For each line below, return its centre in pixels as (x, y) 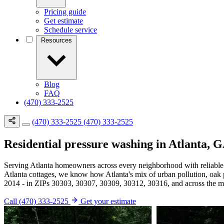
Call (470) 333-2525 (37, 201)
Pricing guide (65, 12)
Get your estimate (108, 201)
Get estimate (63, 21)
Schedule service (70, 30)
